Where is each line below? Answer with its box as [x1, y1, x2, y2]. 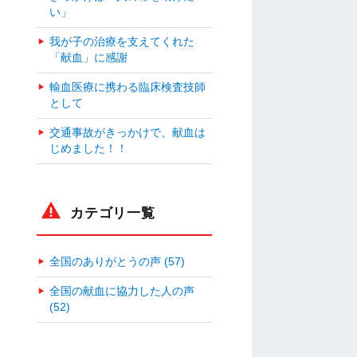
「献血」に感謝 [49, 51, 127, 64]
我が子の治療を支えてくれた [49, 35, 194, 48]
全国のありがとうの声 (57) [49, 255, 185, 268]
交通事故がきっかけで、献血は [49, 126, 206, 139]
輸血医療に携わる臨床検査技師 [49, 80, 206, 93]
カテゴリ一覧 [70, 205, 155, 220]
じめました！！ [49, 142, 127, 155]
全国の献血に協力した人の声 [49, 284, 194, 297]
